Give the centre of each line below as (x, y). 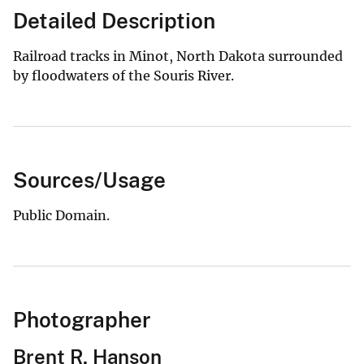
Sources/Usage (89, 180)
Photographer (82, 319)
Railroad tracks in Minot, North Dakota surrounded (178, 56)
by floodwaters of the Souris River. (123, 75)
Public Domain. (61, 215)
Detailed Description (114, 20)
